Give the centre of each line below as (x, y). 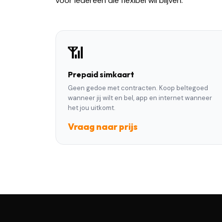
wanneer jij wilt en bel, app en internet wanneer (140, 98)
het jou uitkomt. (92, 108)
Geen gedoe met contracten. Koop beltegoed (138, 88)
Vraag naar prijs (103, 127)
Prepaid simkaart (101, 74)
